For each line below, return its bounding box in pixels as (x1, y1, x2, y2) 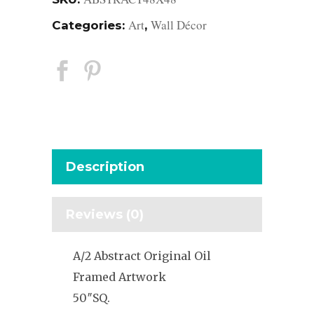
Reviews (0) (66, 206, 144, 222)
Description (66, 158, 144, 175)
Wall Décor (151, 16, 207, 33)
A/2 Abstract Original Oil (73, 248, 211, 263)
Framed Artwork (73, 269, 166, 284)
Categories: (52, 18, 128, 32)
